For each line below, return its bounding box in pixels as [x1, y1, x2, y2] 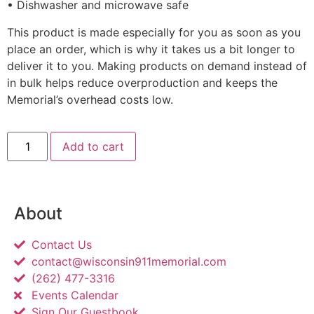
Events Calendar [32, 288, 118, 303]
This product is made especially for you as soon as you [7, 25, 301, 39]
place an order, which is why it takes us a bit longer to [7, 41, 295, 56]
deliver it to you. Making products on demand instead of [7, 58, 307, 73]
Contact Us [32, 238, 92, 252]
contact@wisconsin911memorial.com [32, 254, 226, 269]
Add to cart [62, 139, 125, 154]
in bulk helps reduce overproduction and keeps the [7, 75, 278, 90]
